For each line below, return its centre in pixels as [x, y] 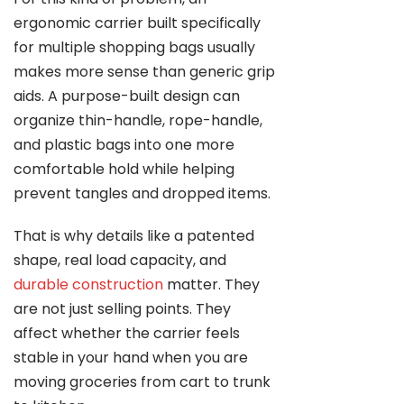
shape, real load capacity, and [120, 260]
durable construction [88, 285]
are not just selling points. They [122, 309]
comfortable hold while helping [124, 169]
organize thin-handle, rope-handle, [138, 120]
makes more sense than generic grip [144, 72]
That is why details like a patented [134, 236]
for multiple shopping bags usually [134, 47]
